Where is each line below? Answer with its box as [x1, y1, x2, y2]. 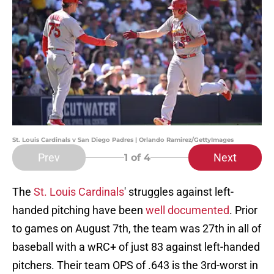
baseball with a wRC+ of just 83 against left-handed [12, 240, 260, 254]
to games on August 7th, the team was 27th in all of [12, 222, 261, 235]
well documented [146, 204, 229, 217]
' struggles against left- [124, 185, 234, 199]
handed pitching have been [12, 204, 146, 217]
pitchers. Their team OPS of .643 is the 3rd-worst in [12, 259, 258, 272]
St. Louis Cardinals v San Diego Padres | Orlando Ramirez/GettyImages [12, 136, 234, 144]
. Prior [229, 204, 257, 217]
